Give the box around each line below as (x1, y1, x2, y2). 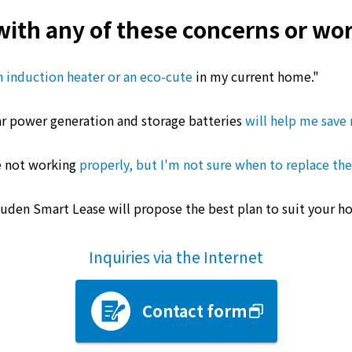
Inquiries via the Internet (89, 245, 263, 268)
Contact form (141, 299, 247, 323)
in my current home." (192, 66, 319, 86)
